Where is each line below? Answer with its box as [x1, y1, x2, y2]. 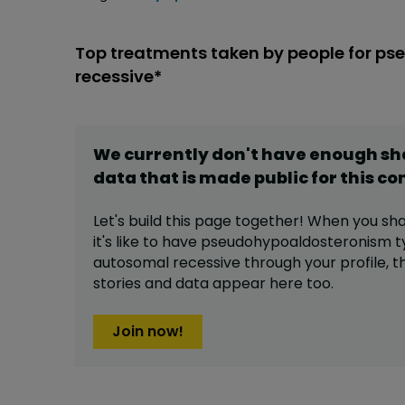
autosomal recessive [93, 252, 240, 274]
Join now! [112, 321, 184, 343]
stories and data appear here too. [93, 273, 334, 295]
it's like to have [93, 231, 201, 253]
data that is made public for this [93, 166, 377, 190]
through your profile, [240, 252, 392, 274]
